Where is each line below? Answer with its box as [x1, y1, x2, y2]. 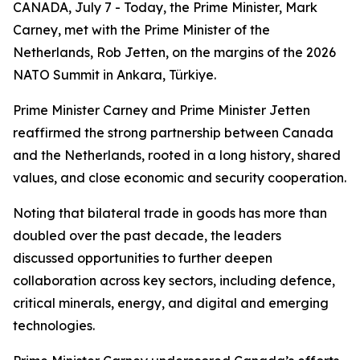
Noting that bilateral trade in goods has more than [13, 205, 327, 221]
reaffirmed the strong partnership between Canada [13, 125, 333, 141]
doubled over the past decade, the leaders [13, 227, 281, 243]
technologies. [13, 317, 95, 333]
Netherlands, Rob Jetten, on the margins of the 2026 [13, 44, 336, 60]
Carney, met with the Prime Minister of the [13, 22, 270, 38]
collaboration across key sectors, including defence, [13, 272, 335, 288]
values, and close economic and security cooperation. [13, 170, 346, 186]
